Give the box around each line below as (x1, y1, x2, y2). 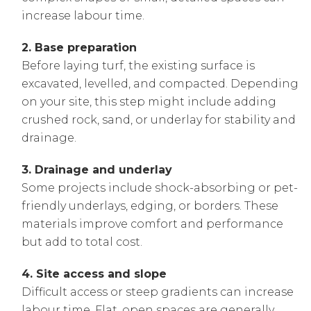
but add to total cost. (22, 235, 143, 249)
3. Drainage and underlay (22, 163, 173, 177)
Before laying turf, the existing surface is (22, 59, 255, 73)
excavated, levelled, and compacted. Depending (22, 77, 299, 91)
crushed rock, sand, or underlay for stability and (22, 113, 296, 127)
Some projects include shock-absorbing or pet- (22, 181, 299, 195)
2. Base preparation (22, 41, 137, 55)
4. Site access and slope (22, 267, 167, 281)
